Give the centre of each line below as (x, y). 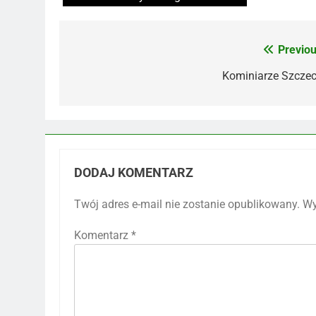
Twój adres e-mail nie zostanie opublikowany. (187, 204)
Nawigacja (113, 53)
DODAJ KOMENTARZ (134, 172)
